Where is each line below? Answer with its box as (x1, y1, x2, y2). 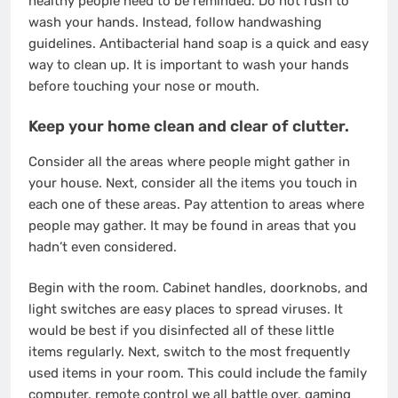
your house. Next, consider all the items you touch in (28, 174, 357, 191)
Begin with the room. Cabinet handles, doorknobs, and (28, 280, 368, 296)
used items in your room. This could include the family (28, 365, 367, 381)
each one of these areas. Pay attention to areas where (28, 195, 364, 212)
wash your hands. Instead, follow (28, 14, 238, 31)
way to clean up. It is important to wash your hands (28, 57, 349, 74)
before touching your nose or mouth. (28, 78, 259, 95)
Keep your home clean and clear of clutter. (28, 116, 349, 135)
